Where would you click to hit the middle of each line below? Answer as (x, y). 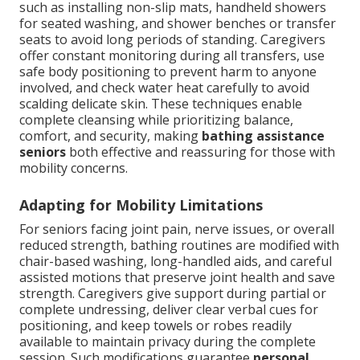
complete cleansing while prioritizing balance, (156, 120)
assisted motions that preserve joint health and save (177, 278)
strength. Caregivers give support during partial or (173, 294)
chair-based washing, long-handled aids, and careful (176, 262)
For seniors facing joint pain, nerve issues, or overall (177, 229)
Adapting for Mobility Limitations (141, 205)
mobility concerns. (74, 168)
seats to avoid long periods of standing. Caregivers (172, 40)
